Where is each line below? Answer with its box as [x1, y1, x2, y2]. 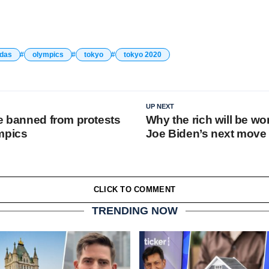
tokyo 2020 [124, 50, 162, 59]
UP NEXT [145, 103, 174, 110]
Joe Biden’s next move [145, 127, 267, 141]
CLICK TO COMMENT [93, 185, 176, 195]
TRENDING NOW [91, 205, 178, 217]
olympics [32, 50, 64, 59]
